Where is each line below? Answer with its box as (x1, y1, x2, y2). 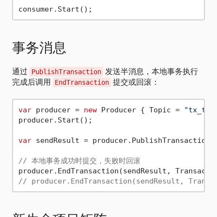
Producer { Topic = (96, 105, 184, 114)
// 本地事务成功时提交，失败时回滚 (18, 156, 140, 165)
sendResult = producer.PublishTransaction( (31, 136, 215, 145)
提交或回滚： (111, 77, 159, 88)
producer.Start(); (18, 115, 93, 124)
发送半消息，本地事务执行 (103, 66, 198, 77)
